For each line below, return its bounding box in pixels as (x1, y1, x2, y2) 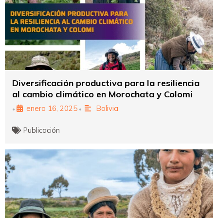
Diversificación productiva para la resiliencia (12, 77, 200, 89)
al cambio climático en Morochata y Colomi (12, 88, 193, 100)
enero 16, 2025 (26, 103, 77, 113)
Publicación (23, 125, 60, 135)
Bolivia (95, 103, 118, 113)
